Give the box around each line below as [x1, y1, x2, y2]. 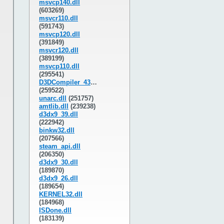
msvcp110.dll [39, 62, 79, 70]
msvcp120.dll [39, 30, 80, 38]
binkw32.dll [39, 126, 74, 134]
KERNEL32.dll [39, 190, 82, 198]
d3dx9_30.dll [39, 158, 78, 166]
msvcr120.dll [39, 46, 78, 54]
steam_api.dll [39, 142, 80, 150]
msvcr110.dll [39, 14, 78, 22]
